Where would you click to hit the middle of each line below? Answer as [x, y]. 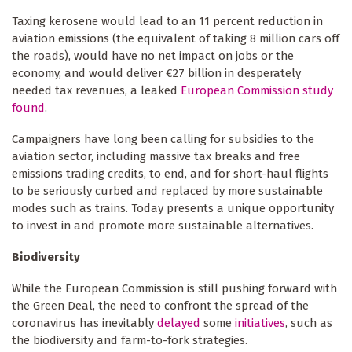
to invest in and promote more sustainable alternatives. [163, 226]
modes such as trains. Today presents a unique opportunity [173, 209]
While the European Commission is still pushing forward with [174, 289]
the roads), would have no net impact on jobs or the [153, 56]
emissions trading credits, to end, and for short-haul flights [170, 174]
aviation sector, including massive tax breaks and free [156, 157]
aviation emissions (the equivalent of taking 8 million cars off [176, 39]
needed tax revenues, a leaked [96, 91]
